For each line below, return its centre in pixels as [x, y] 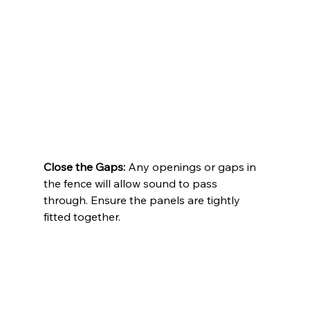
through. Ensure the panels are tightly [143, 200]
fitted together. [82, 217]
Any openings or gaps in [192, 167]
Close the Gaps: [84, 167]
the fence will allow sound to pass [131, 184]
